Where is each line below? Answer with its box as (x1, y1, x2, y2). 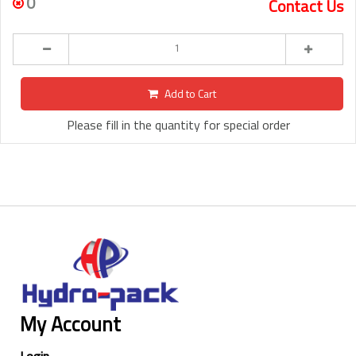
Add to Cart (164, 84, 216, 102)
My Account (20, 308, 121, 339)
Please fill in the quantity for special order (66, 114, 290, 134)
